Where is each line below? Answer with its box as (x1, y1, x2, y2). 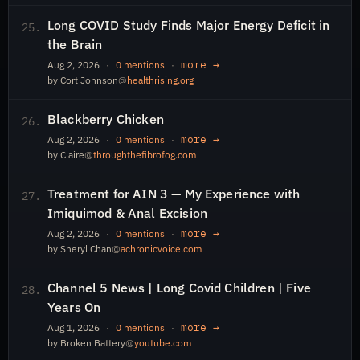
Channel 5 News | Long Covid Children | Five (47, 280, 311, 296)
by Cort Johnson (47, 74, 118, 86)
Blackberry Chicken (47, 111, 164, 127)
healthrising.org (127, 74, 194, 86)
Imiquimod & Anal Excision (47, 205, 208, 221)
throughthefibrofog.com (93, 149, 196, 161)
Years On (47, 299, 101, 315)
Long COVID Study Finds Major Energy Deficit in (47, 17, 330, 33)
